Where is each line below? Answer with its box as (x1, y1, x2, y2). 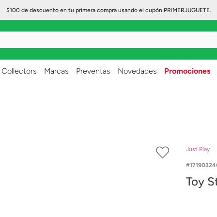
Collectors (1, 66, 36, 76)
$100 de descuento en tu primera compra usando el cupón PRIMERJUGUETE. (6, 7, 211, 14)
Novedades (118, 66, 156, 76)
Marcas (44, 66, 68, 76)
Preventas (76, 66, 110, 76)
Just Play (186, 146, 210, 153)
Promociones (164, 66, 210, 76)
